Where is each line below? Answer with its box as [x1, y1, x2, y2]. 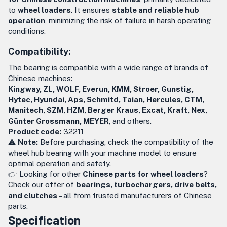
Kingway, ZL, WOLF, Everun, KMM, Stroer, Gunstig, [8, 85, 194, 93]
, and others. [109, 117, 152, 125]
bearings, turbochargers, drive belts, [76, 180, 217, 189]
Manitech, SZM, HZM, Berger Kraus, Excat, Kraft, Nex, [8, 106, 207, 115]
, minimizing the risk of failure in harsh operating [45, 16, 211, 25]
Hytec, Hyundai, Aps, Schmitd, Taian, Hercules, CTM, [8, 95, 204, 104]
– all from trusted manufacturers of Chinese [57, 191, 212, 200]
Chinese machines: [8, 74, 72, 83]
